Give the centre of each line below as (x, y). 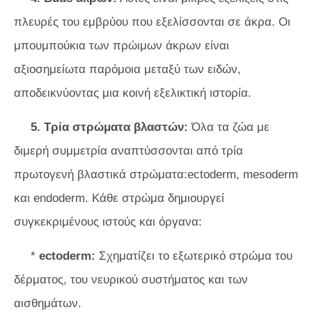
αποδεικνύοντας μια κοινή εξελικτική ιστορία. (133, 93)
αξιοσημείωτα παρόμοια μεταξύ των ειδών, (127, 69)
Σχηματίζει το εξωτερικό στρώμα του (194, 256)
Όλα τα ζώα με (229, 127)
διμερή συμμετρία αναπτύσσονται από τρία (128, 151)
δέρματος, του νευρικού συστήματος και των (131, 280)
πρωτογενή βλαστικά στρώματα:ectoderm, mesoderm (156, 174)
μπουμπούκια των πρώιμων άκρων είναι (122, 46)
